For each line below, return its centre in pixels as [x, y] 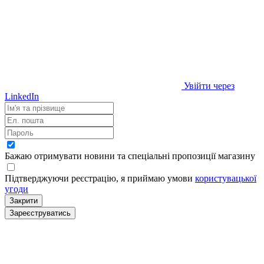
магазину [237, 156]
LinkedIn [22, 96]
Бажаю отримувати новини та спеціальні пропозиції [111, 156]
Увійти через [209, 85]
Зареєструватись [40, 213]
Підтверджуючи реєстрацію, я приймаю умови [100, 178]
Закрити [24, 200]
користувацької [226, 178]
